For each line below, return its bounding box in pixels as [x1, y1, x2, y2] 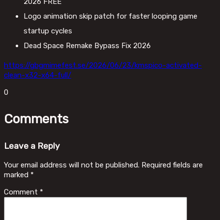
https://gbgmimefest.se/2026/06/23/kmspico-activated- [4, 61, 202, 70]
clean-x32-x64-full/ [4, 71, 71, 80]
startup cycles [24, 27, 72, 36]
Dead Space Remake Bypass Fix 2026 [24, 41, 151, 51]
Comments [4, 111, 69, 127]
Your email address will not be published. [4, 161, 139, 170]
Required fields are [141, 161, 203, 170]
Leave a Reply [4, 141, 60, 151]
